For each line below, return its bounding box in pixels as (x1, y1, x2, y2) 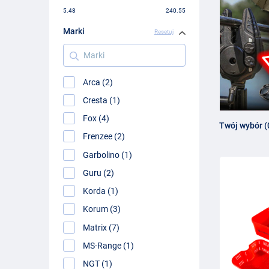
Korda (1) (83, 186, 119, 196)
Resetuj (154, 28, 174, 35)
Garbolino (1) (83, 150, 133, 160)
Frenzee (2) (83, 131, 125, 142)
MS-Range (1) (83, 240, 134, 250)
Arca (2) (83, 77, 113, 87)
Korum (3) (83, 204, 121, 214)
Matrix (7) (83, 222, 120, 232)
